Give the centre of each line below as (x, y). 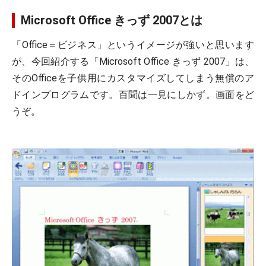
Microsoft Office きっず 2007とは (112, 20)
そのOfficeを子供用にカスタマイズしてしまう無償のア (133, 78)
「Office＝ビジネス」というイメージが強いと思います (133, 45)
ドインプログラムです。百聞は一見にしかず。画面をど (133, 95)
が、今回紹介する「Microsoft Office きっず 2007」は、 (133, 61)
